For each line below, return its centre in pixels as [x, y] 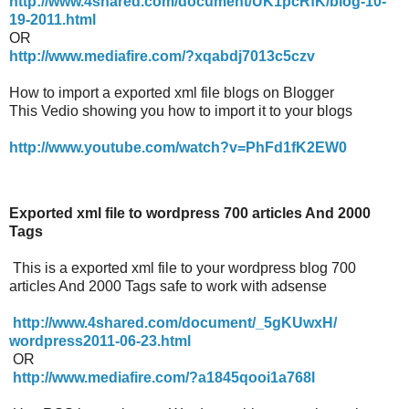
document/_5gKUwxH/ [259, 322]
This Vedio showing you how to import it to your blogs [181, 111]
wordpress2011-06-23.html [100, 341]
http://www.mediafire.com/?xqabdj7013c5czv [162, 57]
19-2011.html [52, 20]
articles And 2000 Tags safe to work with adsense [168, 286]
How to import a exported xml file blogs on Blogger [172, 93]
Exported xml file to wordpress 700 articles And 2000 [190, 213]
